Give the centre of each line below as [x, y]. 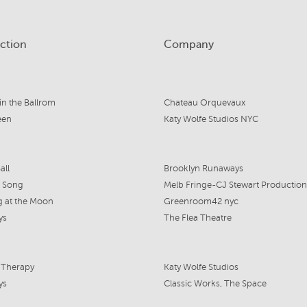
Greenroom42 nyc [201, 202]
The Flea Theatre [197, 218]
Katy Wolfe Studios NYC [211, 120]
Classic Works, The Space [215, 284]
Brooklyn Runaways [203, 169]
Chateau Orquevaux [204, 103]
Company [188, 45]
